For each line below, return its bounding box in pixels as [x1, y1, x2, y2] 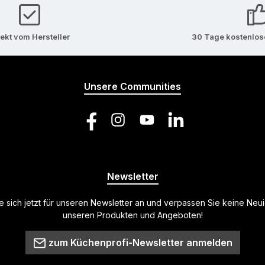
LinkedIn [162, 120, 195, 130]
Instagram [104, 120, 141, 130]
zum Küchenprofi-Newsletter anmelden [48, 237, 232, 248]
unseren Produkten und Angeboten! [62, 210, 203, 220]
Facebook [75, 120, 115, 130]
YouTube [133, 120, 168, 130]
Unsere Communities [84, 80, 181, 92]
